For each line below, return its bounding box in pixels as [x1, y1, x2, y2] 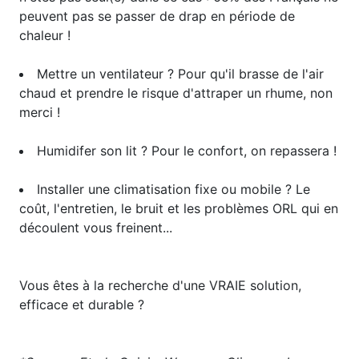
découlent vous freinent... [19, 220, 172, 236]
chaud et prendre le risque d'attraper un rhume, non [19, 85, 333, 101]
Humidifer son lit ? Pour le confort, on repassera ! [37, 143, 337, 159]
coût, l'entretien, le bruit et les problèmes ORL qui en [19, 200, 338, 216]
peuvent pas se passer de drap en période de [19, 8, 295, 24]
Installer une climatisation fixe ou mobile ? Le [37, 181, 310, 197]
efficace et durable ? [19, 296, 144, 313]
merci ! [19, 104, 60, 120]
